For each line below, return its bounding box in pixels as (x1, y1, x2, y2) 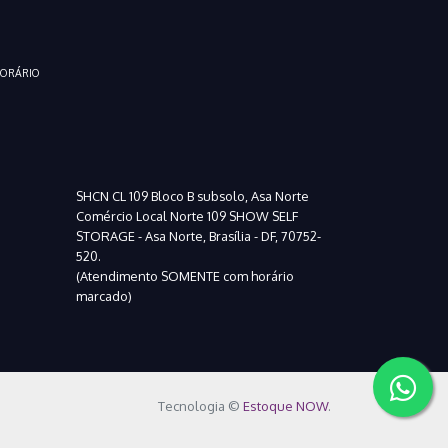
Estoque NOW (243, 398, 328, 414)
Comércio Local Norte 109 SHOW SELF (76, 208, 298, 224)
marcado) (76, 288, 132, 304)
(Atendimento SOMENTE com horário (76, 268, 294, 284)
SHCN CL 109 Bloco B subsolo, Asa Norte (76, 188, 309, 204)
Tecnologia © (158, 398, 243, 414)
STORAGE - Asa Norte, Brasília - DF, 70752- (76, 228, 321, 244)
